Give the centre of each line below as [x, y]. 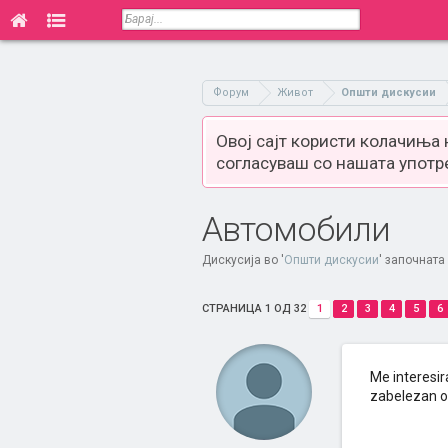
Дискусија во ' [243, 260]
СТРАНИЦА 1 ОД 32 [254, 308]
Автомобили [296, 229]
